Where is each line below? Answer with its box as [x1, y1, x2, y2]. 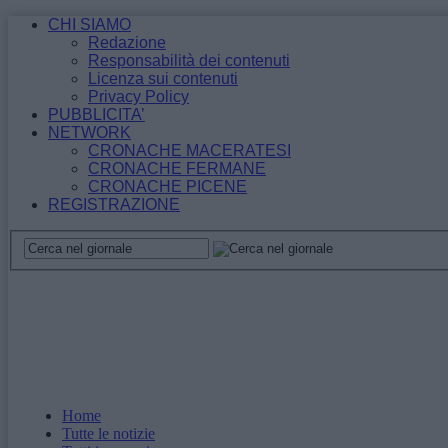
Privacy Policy [88, 88, 189, 105]
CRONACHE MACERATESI [88, 142, 291, 159]
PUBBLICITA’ [48, 106, 145, 123]
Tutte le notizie [62, 424, 155, 442]
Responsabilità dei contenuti [88, 52, 290, 69]
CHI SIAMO [48, 16, 131, 33]
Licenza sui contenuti [88, 70, 238, 87]
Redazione [88, 34, 166, 51]
